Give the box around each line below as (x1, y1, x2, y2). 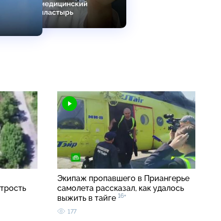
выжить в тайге (57, 193, 118, 203)
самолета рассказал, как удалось (57, 184, 184, 193)
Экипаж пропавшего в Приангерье (57, 174, 189, 184)
